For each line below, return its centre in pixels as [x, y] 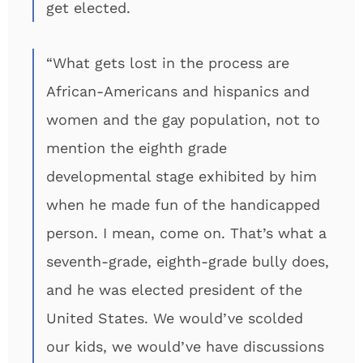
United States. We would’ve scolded [175, 318]
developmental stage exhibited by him [181, 176]
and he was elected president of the [174, 290]
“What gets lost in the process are [168, 63]
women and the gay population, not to [183, 120]
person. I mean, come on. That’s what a [186, 233]
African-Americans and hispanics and [178, 91]
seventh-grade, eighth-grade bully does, [188, 261]
